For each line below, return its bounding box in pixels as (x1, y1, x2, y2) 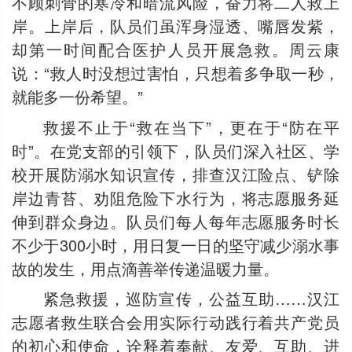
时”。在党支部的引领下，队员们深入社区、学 (12, 138, 339, 162)
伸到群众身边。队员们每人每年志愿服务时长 (12, 209, 339, 233)
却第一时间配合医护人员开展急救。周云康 (12, 38, 339, 60)
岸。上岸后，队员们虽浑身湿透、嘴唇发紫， (12, 14, 339, 37)
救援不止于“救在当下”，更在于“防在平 (43, 115, 339, 138)
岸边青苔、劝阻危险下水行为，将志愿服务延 (12, 185, 339, 209)
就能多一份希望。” (12, 85, 143, 108)
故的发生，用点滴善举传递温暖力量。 (12, 256, 279, 280)
